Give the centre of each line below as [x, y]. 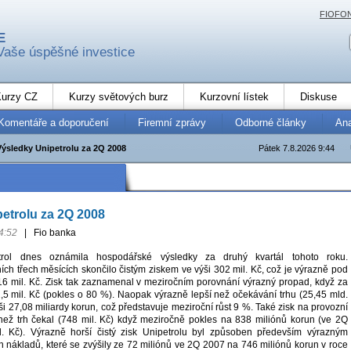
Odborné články [271, 122]
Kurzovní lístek [234, 96]
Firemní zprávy [172, 122]
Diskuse [318, 96]
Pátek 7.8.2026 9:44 [296, 148]
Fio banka [53, 233]
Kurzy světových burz [119, 96]
